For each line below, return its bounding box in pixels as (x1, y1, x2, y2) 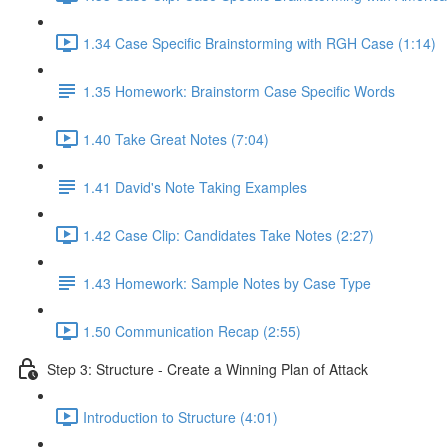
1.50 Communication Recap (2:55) (83, 320, 301, 341)
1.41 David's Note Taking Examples (83, 176, 307, 197)
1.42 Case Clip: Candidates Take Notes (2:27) (83, 224, 374, 245)
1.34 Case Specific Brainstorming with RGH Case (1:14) (83, 32, 436, 53)
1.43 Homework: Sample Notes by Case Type (83, 272, 371, 293)
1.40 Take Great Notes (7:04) (83, 128, 269, 149)
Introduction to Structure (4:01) (83, 406, 278, 427)
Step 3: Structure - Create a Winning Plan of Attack (47, 358, 368, 379)
